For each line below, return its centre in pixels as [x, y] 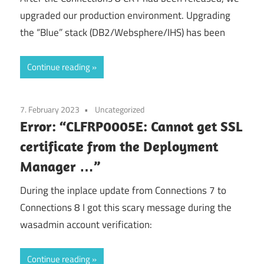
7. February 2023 [50, 110]
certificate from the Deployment [119, 146]
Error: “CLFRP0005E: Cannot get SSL [131, 126]
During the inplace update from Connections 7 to [123, 190]
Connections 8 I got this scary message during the [126, 207]
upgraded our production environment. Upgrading [125, 15]
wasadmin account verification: [86, 224]
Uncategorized [120, 110]
